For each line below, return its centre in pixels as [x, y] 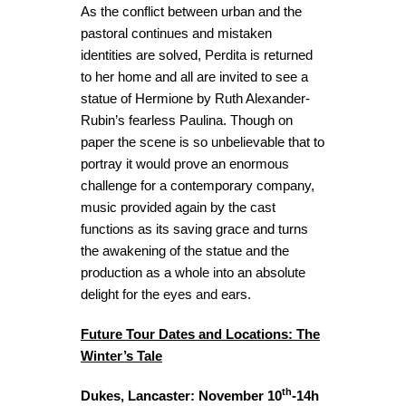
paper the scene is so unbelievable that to [203, 142]
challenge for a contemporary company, [198, 185]
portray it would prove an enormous [185, 164]
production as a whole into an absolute [193, 272]
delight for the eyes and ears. [166, 294]
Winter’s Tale [121, 356]
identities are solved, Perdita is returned [197, 55]
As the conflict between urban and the [191, 11]
